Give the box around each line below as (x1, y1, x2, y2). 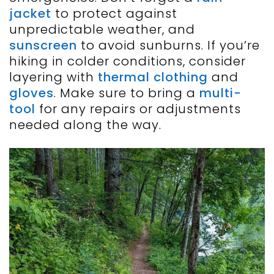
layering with (9, 68, 98, 86)
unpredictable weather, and (9, 21, 195, 39)
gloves (9, 84, 54, 102)
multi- (199, 84, 242, 102)
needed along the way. (9, 116, 161, 134)
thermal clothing (98, 68, 208, 86)
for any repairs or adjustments (35, 100, 241, 118)
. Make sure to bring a (54, 84, 199, 102)
